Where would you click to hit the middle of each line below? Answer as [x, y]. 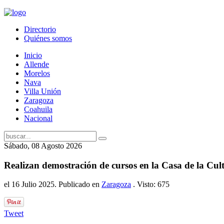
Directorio [40, 29]
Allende [36, 64]
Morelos [37, 73]
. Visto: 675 [150, 184]
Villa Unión [42, 91]
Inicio [33, 55]
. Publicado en [78, 184]
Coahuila [38, 109]
